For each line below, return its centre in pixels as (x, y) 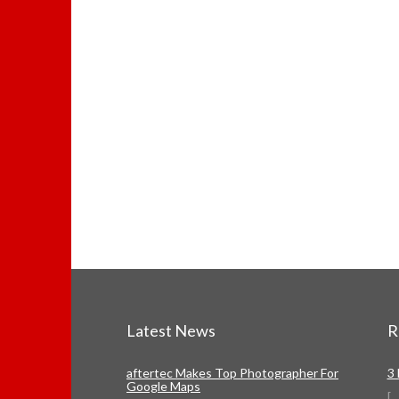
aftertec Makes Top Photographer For (232, 373)
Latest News (171, 331)
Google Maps (163, 387)
